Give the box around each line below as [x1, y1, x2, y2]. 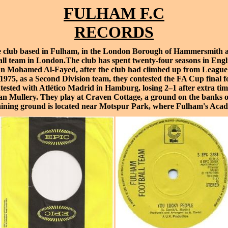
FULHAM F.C [64, 4, 164, 22]
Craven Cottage [85, 93, 140, 101]
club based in [1, 47, 50, 55]
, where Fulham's [148, 102, 210, 110]
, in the [77, 47, 103, 55]
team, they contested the [90, 74, 177, 83]
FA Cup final [177, 74, 221, 83]
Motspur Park [99, 102, 149, 110]
